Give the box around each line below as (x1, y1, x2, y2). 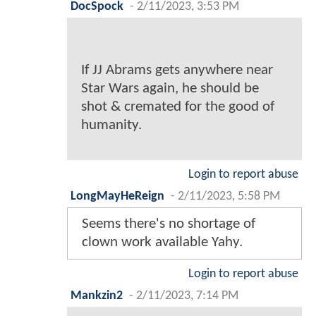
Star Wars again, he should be (81, 80, 259, 96)
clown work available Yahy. (82, 234, 243, 250)
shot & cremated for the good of (81, 99, 274, 114)
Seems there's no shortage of (82, 216, 255, 231)
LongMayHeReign (71, 190, 164, 202)
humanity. (81, 117, 142, 133)
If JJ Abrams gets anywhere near (81, 62, 273, 78)
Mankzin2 (71, 289, 123, 302)
